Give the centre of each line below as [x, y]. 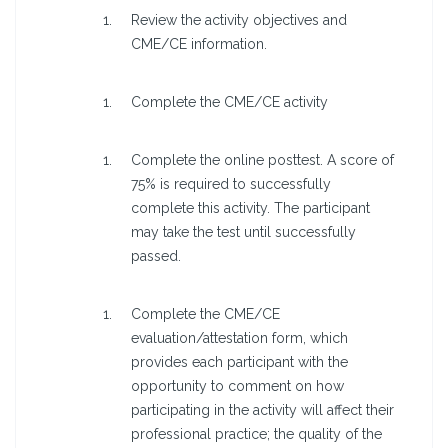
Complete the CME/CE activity [229, 102]
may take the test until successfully [243, 232]
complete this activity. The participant [250, 208]
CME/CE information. [199, 44]
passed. [156, 256]
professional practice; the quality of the [256, 434]
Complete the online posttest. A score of [262, 160]
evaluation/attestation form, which [239, 338]
